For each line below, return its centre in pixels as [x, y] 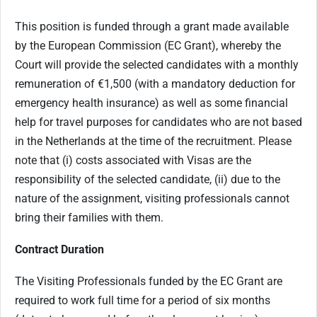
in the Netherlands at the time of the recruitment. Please [153, 141]
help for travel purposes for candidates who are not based [158, 122]
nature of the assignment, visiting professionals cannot [152, 198]
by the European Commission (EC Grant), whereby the [148, 45]
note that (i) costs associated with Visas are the [133, 160]
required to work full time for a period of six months [143, 300]
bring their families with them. [89, 217]
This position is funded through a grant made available [152, 26]
